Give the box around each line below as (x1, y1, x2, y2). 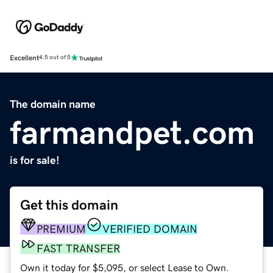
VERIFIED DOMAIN (102, 223, 197, 235)
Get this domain (20, 197, 118, 212)
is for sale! (10, 154, 60, 166)
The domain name (10, 98, 96, 110)
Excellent (10, 54, 39, 62)
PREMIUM (37, 223, 86, 235)
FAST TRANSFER (37, 243, 120, 254)
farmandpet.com (10, 115, 255, 149)
